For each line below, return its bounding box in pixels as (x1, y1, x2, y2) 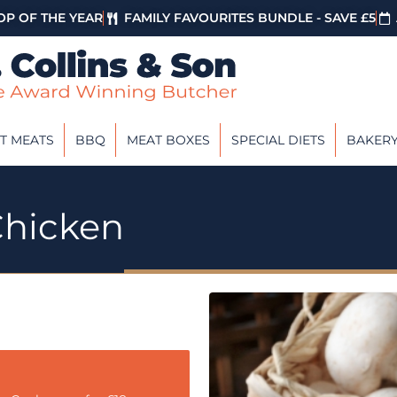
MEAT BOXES (126, 131, 210, 148)
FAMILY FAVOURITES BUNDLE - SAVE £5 (123, 10, 376, 26)
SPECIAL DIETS (230, 131, 325, 148)
